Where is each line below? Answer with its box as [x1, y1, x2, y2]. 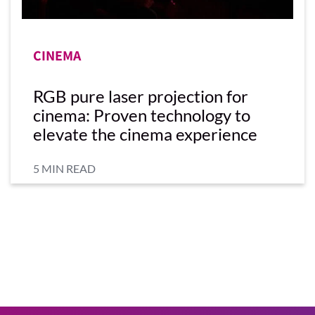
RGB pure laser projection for [33, 85, 248, 106]
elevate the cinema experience [33, 123, 257, 144]
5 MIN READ [33, 161, 96, 175]
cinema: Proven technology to [33, 104, 250, 125]
